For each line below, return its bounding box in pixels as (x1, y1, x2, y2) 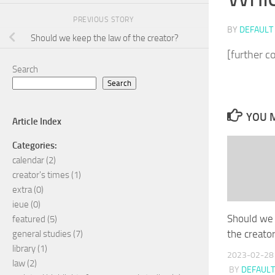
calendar (12, 154, 44, 166)
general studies (12, 228, 71, 239)
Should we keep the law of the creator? (30, 32, 179, 44)
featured (12, 213, 45, 225)
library (12, 242, 36, 254)
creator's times (12, 169, 69, 180)
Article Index (12, 115, 61, 127)
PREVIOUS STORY (73, 15, 136, 24)
